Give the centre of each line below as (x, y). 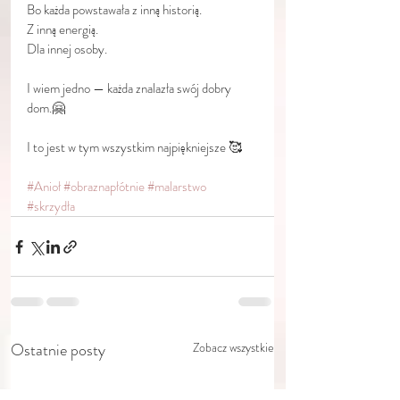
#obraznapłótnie (104, 187)
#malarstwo (177, 187)
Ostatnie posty (58, 350)
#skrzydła (51, 206)
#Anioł (44, 187)
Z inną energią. (62, 29)
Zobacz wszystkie (233, 347)
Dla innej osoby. (67, 49)
